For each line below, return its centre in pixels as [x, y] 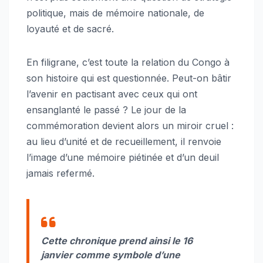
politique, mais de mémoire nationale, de [115, 13]
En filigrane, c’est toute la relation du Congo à [128, 62]
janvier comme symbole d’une [111, 254]
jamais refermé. [60, 173]
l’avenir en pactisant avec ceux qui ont [112, 94]
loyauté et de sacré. [70, 28]
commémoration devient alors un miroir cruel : [130, 125]
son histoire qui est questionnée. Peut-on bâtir [129, 78]
